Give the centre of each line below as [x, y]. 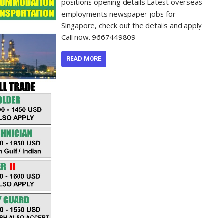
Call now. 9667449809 [101, 37]
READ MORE [84, 58]
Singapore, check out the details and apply [132, 25]
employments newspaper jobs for [119, 13]
